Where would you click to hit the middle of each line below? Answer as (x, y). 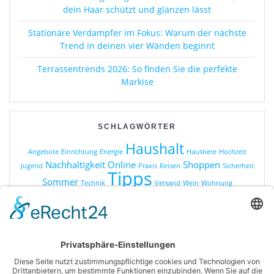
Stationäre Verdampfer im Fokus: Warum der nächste (137, 32)
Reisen (170, 165)
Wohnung (217, 183)
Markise (137, 81)
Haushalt (154, 149)
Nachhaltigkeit (75, 164)
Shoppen (201, 164)
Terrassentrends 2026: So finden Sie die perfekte (137, 68)
